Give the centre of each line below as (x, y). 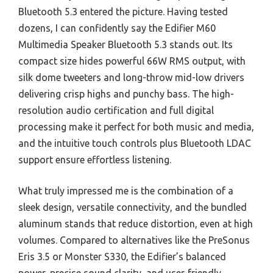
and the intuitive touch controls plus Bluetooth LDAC (135, 143)
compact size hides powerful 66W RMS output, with (132, 61)
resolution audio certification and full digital (116, 110)
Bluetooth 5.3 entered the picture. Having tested (123, 12)
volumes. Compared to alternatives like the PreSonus (134, 240)
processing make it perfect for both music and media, (136, 127)
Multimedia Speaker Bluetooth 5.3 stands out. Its (126, 44)
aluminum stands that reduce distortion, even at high (136, 224)
